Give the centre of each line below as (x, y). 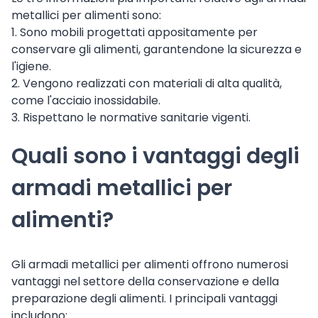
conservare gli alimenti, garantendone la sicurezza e (157, 50)
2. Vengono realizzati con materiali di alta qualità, (147, 84)
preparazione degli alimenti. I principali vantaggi (144, 299)
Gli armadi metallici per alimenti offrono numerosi (150, 265)
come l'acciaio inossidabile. (86, 101)
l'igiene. (31, 67)
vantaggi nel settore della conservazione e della (145, 282)
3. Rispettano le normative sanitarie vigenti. (131, 118)
